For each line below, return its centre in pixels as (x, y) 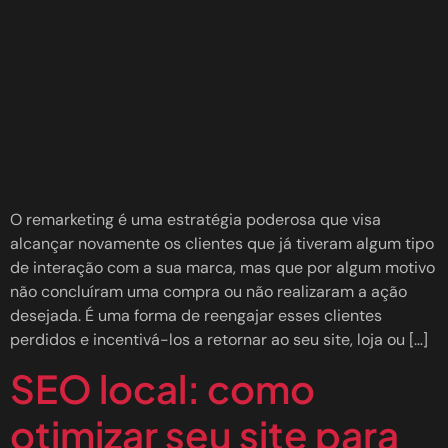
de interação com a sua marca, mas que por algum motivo (222, 267)
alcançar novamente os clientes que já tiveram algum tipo (222, 243)
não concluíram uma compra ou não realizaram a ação (208, 291)
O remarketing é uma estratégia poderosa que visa (195, 219)
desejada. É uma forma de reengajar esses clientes (196, 315)
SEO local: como (162, 389)
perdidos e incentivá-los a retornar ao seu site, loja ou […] (219, 339)
